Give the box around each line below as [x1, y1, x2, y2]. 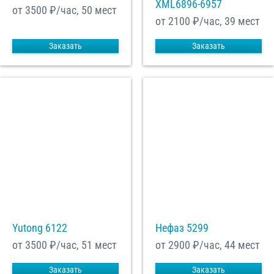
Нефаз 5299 [155, 221, 209, 235]
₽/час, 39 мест [190, 15, 260, 28]
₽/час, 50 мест [47, 4, 117, 17]
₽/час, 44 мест [190, 239, 260, 252]
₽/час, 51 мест [47, 239, 117, 252]
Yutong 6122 [12, 221, 67, 235]
